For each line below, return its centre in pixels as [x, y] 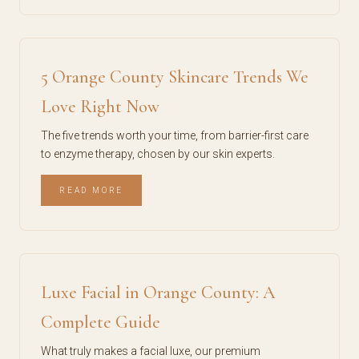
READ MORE [92, 190]
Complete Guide [101, 322]
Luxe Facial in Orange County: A [158, 292]
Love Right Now [100, 107]
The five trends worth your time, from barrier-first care [175, 135]
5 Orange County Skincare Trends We [175, 77]
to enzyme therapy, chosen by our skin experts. [158, 154]
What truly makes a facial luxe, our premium [151, 351]
